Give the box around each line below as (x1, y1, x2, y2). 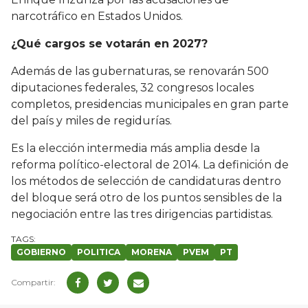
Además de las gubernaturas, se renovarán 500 (11, 65, 269, 78)
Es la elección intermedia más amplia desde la (11, 142, 260, 155)
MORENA (131, 247, 172, 258)
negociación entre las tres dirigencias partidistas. (11, 208, 273, 221)
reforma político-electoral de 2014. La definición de (11, 158, 289, 172)
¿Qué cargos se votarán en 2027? (11, 37, 208, 51)
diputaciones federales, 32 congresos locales (11, 81, 254, 95)
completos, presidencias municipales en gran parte (11, 98, 289, 111)
